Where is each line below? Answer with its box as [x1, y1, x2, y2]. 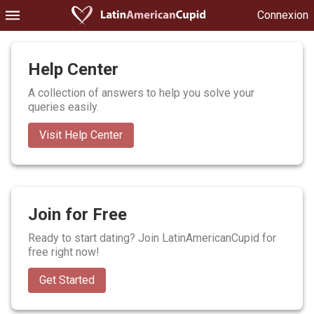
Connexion [257, 8, 308, 22]
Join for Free [28, 205, 127, 224]
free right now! [28, 245, 100, 259]
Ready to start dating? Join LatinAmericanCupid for [28, 231, 276, 245]
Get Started [39, 273, 95, 287]
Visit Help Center [39, 128, 123, 142]
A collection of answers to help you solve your [28, 86, 254, 100]
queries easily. [28, 100, 99, 114]
